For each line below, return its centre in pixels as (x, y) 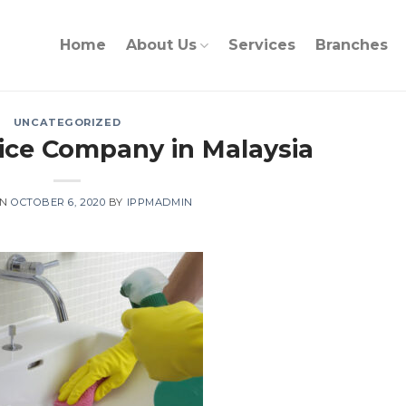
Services (261, 45)
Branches (351, 45)
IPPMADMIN (159, 202)
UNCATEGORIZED (67, 122)
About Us (161, 45)
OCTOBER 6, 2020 (58, 202)
